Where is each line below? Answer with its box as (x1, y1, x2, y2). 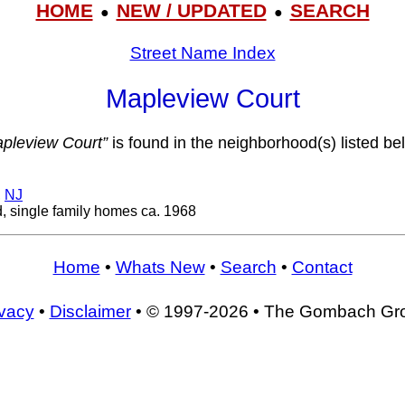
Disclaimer (49, 302, 131, 322)
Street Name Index (129, 42, 276, 62)
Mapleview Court (105, 84, 300, 113)
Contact (291, 257, 353, 277)
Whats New (115, 257, 205, 277)
